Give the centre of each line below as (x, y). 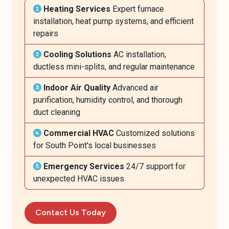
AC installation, (139, 54)
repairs (46, 33)
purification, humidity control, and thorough (108, 100)
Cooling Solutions (77, 54)
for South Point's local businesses (95, 145)
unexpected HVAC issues (79, 178)
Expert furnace (137, 9)
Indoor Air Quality (77, 87)
